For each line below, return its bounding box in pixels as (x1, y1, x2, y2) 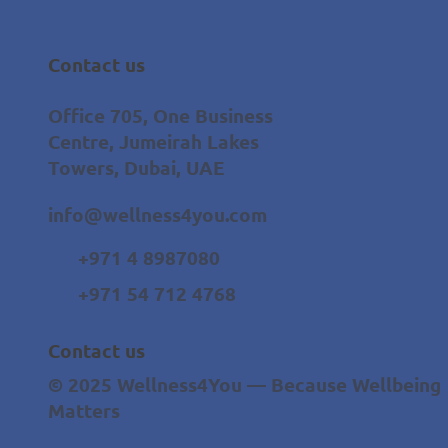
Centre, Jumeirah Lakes (47, 129, 259, 155)
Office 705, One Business (47, 103, 273, 129)
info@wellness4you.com (48, 201, 268, 227)
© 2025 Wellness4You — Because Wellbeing (47, 372, 441, 398)
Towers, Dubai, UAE (47, 155, 225, 181)
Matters (47, 398, 120, 424)
